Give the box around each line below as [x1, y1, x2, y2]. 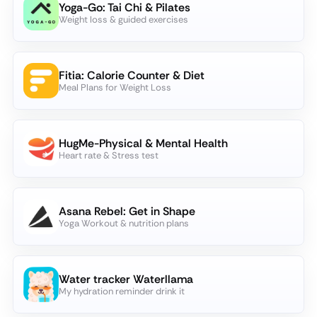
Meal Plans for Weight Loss [59, 81, 171, 93]
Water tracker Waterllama [59, 272, 193, 287]
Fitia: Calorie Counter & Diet [59, 68, 204, 83]
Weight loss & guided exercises [59, 13, 188, 25]
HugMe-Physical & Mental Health [59, 136, 228, 151]
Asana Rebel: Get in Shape [59, 204, 195, 219]
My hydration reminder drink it [59, 285, 185, 297]
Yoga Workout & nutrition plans [59, 217, 189, 229]
